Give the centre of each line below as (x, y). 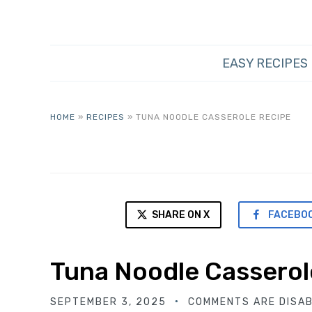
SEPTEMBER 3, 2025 (108, 302)
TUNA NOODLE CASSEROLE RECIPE (213, 117)
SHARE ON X (180, 215)
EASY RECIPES (265, 63)
